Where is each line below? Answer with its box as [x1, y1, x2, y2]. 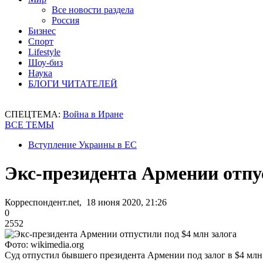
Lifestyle [28, 47, 60, 57]
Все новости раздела [52, 5, 134, 15]
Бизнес [28, 26, 56, 36]
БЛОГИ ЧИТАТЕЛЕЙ [28, 79, 117, 89]
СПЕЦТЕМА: [5, 109, 63, 119]
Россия [52, 15, 79, 25]
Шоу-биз [28, 58, 63, 68]
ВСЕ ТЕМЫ [5, 120, 54, 130]
